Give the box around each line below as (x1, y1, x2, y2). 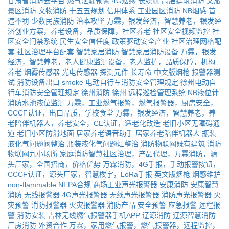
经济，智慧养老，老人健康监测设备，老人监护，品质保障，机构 (8, 58, 215, 66)
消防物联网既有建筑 (141, 140, 205, 148)
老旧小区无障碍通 (163, 119, 220, 127)
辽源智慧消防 (173, 211, 216, 219)
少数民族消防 (31, 17, 74, 25)
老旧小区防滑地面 (17, 129, 74, 138)
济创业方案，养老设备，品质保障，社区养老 (8, 27, 151, 35)
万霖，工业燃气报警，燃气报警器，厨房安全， (67, 99, 217, 107)
